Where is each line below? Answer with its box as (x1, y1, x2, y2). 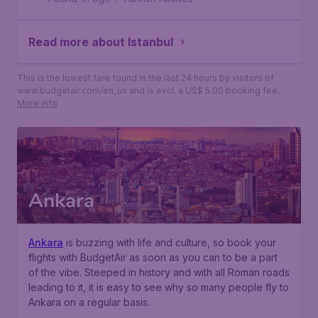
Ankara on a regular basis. (28, 296, 150, 308)
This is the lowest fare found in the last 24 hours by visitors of (17, 72, 274, 83)
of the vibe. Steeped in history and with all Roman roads (28, 266, 290, 278)
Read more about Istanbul (28, 35, 173, 49)
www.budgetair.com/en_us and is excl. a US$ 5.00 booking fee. (17, 85, 280, 96)
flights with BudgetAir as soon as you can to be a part (28, 251, 278, 263)
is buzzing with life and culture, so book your (63, 236, 276, 248)
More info (17, 98, 57, 109)
